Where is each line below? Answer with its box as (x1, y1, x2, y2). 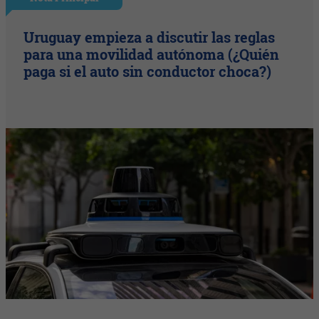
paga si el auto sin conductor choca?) (23, 61, 272, 80)
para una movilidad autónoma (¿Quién (23, 44, 280, 63)
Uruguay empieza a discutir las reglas (23, 27, 276, 46)
